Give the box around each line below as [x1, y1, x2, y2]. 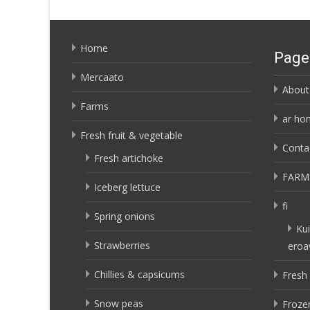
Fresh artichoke [94, 152, 163, 165]
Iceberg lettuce [94, 181, 161, 194]
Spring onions [94, 210, 155, 223]
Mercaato [80, 71, 124, 84]
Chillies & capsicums [94, 268, 185, 281]
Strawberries [94, 239, 150, 252]
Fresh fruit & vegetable [80, 129, 183, 142]
